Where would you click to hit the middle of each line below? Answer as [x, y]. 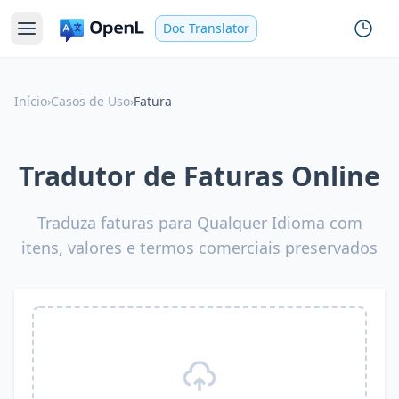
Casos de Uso [90, 101]
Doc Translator [206, 28]
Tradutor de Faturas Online [199, 176]
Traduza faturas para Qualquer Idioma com [199, 223]
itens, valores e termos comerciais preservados [199, 248]
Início [31, 101]
